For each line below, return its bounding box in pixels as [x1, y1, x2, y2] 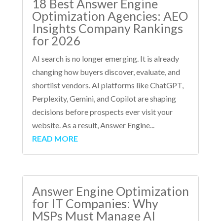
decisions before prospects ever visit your [32, 107, 173, 116]
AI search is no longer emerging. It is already [32, 54, 179, 63]
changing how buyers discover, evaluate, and [32, 67, 180, 76]
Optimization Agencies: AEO [32, 8, 188, 23]
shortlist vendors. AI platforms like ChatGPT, [32, 80, 184, 90]
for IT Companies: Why [32, 196, 158, 211]
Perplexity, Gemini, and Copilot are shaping [32, 94, 176, 103]
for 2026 [32, 33, 81, 48]
